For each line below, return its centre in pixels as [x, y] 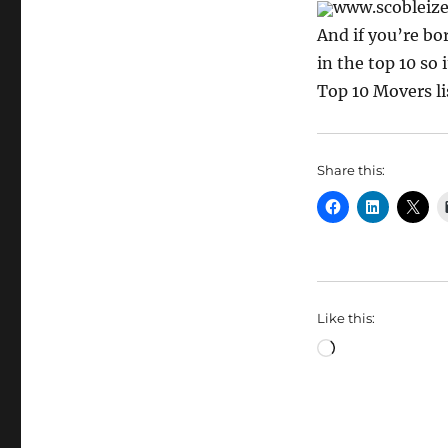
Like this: [345, 318]
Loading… [372, 346]
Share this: [350, 170]
